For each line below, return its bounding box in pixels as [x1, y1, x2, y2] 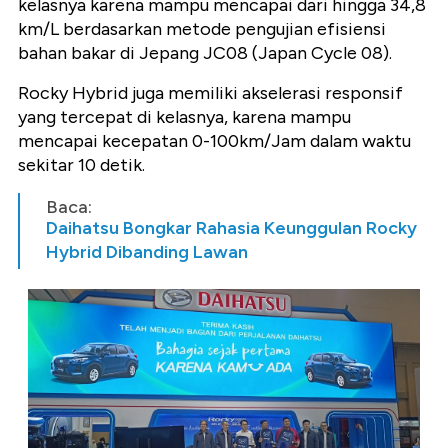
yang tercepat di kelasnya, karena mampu [18, 105, 351, 128]
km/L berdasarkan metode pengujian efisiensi [18, 17, 386, 40]
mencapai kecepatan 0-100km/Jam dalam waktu [18, 129, 411, 152]
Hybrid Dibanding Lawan [46, 240, 248, 263]
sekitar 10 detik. [18, 153, 145, 176]
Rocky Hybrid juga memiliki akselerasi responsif [18, 81, 403, 104]
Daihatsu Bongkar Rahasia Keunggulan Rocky [46, 216, 417, 239]
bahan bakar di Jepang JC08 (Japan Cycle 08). [18, 41, 392, 64]
